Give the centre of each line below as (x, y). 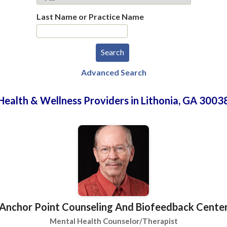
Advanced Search (113, 72)
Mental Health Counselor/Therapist (113, 221)
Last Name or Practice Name (90, 16)
